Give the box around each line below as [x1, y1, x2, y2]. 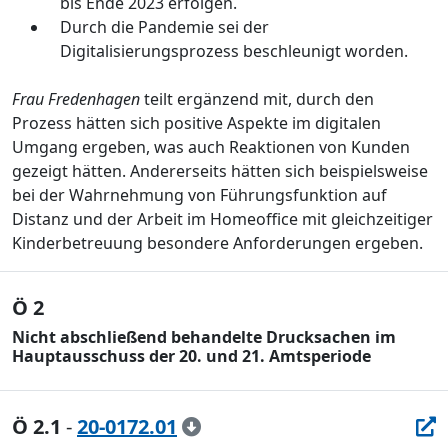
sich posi [130, 112, 196, 134]
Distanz [12, 208, 69, 230]
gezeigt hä [12, 160, 91, 182]
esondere [157, 232, 233, 254]
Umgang [12, 136, 82, 158]
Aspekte [227, 112, 288, 134]
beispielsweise [319, 160, 428, 182]
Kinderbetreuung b [12, 232, 157, 254]
